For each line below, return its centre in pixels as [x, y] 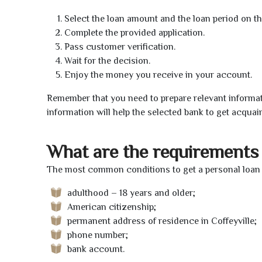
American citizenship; [112, 207]
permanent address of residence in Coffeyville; [162, 221]
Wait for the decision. [107, 61]
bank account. [96, 249]
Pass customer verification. [120, 47]
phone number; [98, 235]
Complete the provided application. [135, 33]
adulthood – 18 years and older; [131, 193]
